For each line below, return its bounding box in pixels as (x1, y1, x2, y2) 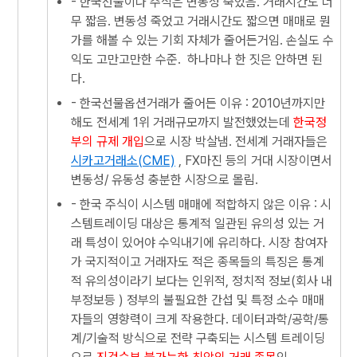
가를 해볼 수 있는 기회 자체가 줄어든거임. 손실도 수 (71, 33, 334, 48)
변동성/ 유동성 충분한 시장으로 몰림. (71, 172, 261, 187)
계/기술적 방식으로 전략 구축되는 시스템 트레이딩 (71, 331, 325, 346)
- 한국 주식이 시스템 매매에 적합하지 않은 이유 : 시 (71, 197, 331, 212)
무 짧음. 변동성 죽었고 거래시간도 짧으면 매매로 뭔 (71, 14, 331, 29)
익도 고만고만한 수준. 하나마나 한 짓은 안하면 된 (71, 52, 323, 67)
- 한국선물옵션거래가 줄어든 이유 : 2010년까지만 (71, 96, 325, 111)
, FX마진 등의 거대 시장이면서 (175, 153, 332, 168)
